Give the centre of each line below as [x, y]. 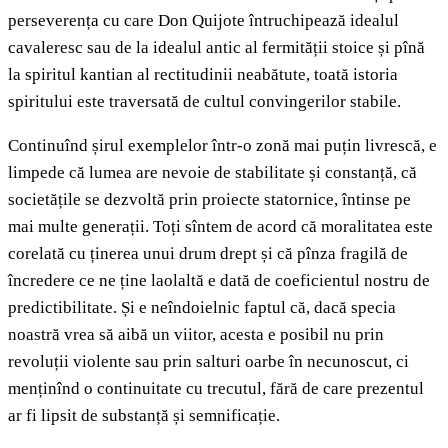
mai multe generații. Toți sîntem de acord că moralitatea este [220, 227]
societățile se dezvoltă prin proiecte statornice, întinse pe [209, 200]
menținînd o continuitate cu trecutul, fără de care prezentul [216, 389]
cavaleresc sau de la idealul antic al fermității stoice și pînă [216, 48]
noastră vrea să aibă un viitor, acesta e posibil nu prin [196, 335]
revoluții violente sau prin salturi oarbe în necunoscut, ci [208, 362]
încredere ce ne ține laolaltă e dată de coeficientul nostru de [219, 281]
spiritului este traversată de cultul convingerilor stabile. [204, 102]
